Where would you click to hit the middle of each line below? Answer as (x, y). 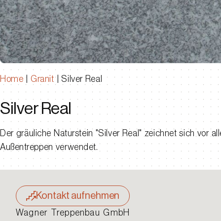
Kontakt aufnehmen (78, 196)
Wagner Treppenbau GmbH (73, 212)
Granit (42, 79)
